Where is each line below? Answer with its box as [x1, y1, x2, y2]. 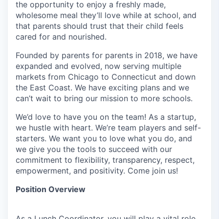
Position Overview [16, 184, 86, 194]
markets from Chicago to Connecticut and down [16, 72, 196, 82]
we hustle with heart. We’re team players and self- [16, 123, 201, 132]
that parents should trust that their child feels [16, 21, 183, 31]
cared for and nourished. [16, 32, 107, 42]
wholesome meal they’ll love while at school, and [16, 10, 197, 20]
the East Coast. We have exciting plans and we [16, 83, 189, 92]
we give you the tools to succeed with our [16, 144, 172, 154]
